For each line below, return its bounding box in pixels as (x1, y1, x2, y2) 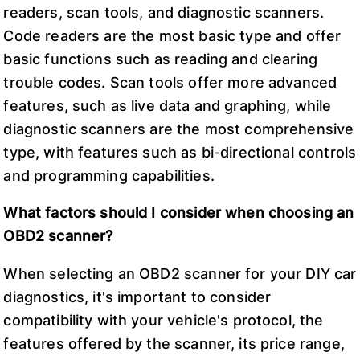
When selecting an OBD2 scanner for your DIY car (3, 264, 357, 282)
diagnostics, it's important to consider (3, 288, 272, 305)
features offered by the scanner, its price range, (3, 334, 345, 352)
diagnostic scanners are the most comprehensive (3, 120, 354, 137)
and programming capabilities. (3, 166, 215, 184)
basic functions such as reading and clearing (3, 50, 318, 67)
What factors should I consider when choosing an (3, 204, 354, 222)
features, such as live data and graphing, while (3, 96, 332, 114)
